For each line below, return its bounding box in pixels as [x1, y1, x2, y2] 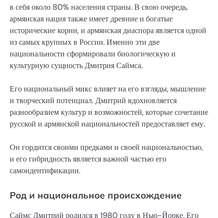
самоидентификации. [10, 165, 80, 176]
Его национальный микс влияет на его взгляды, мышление [10, 84, 206, 94]
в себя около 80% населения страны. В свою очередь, [10, 2, 188, 13]
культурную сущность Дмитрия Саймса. [10, 60, 143, 71]
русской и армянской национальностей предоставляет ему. [10, 119, 205, 129]
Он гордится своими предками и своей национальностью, [10, 142, 203, 153]
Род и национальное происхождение [10, 189, 182, 201]
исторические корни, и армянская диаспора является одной [10, 25, 206, 36]
